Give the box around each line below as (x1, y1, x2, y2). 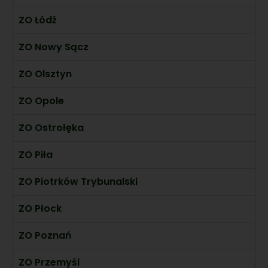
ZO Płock (19, 201, 62, 215)
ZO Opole (19, 93, 64, 108)
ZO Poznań (19, 228, 72, 242)
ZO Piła (19, 147, 53, 162)
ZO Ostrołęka (19, 120, 84, 135)
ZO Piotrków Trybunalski (19, 174, 138, 188)
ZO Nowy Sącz (19, 39, 89, 54)
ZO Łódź (19, 13, 57, 27)
